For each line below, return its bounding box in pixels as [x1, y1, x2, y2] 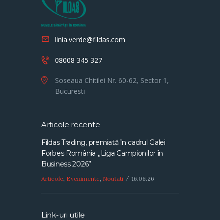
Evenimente [66, 174, 100, 182]
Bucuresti [55, 86, 85, 96]
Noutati [103, 174, 123, 182]
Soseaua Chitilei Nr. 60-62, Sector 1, [55, 76, 169, 85]
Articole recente [41, 120, 100, 129]
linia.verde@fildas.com [55, 34, 125, 44]
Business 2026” [41, 160, 92, 169]
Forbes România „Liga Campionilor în [41, 149, 164, 158]
